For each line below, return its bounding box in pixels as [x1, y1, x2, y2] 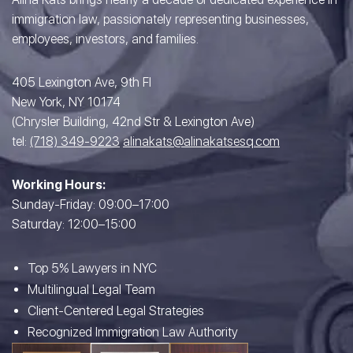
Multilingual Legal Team [28, 282, 155, 297]
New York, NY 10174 [12, 95, 121, 110]
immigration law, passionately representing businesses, [12, 12, 309, 27]
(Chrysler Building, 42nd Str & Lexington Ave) [12, 114, 255, 129]
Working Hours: [12, 177, 106, 192]
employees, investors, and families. [12, 32, 199, 46]
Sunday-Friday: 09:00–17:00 [12, 197, 169, 212]
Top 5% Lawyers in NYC [28, 261, 157, 276]
